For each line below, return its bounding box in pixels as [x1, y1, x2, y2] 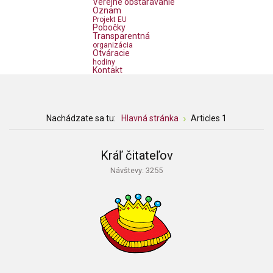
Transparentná [93, 31, 150, 41]
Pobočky [93, 23, 126, 33]
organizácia [93, 41, 133, 50]
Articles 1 [191, 113, 227, 123]
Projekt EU [93, 15, 127, 24]
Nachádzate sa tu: [46, 113, 119, 123]
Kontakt [93, 65, 122, 76]
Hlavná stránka [121, 113, 179, 123]
